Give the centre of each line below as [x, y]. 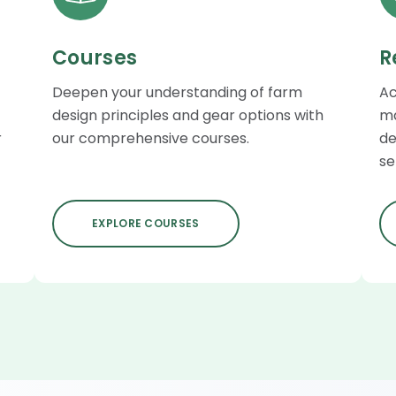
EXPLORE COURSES [146, 223]
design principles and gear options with [188, 115]
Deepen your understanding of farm [177, 92]
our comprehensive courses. [151, 138]
